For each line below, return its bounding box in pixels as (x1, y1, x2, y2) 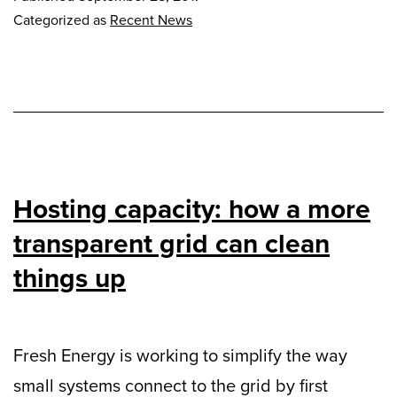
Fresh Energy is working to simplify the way (13, 342, 347, 370)
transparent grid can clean (13, 224, 330, 264)
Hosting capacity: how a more (13, 190, 370, 230)
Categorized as (13, 10, 110, 31)
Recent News (110, 10, 192, 31)
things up (13, 259, 126, 299)
